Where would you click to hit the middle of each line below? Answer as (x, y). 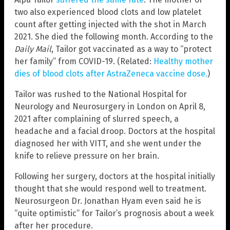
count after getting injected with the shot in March (110, 24)
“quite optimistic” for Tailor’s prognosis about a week (114, 213)
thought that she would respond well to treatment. (110, 188)
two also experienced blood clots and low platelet (108, 12)
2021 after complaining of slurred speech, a (97, 119)
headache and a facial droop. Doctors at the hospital (115, 131)
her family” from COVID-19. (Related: (84, 61)
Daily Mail (33, 49)
